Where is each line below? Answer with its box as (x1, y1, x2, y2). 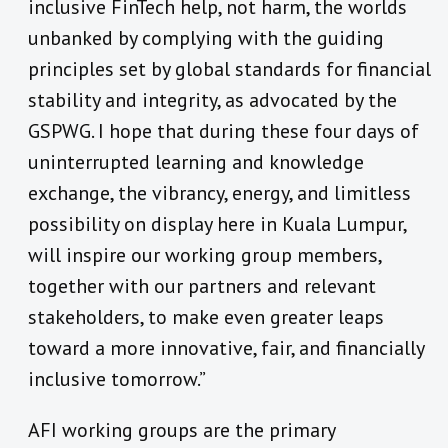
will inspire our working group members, (28, 242, 381, 269)
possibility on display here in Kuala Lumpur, (28, 211, 406, 238)
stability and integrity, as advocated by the (28, 87, 397, 114)
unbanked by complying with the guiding (28, 25, 384, 52)
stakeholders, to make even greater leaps (28, 304, 384, 331)
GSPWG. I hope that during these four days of (28, 118, 419, 145)
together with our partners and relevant (28, 273, 376, 300)
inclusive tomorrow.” (28, 366, 206, 393)
